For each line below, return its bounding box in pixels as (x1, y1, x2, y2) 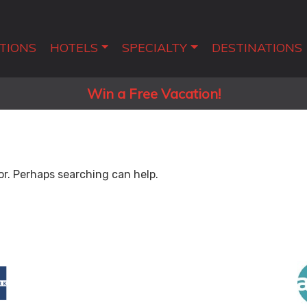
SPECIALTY (122, 40, 188, 56)
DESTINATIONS (211, 40, 302, 56)
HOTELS (49, 40, 98, 56)
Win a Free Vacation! (86, 84, 221, 102)
